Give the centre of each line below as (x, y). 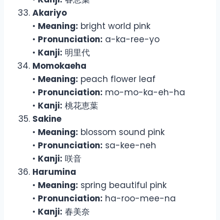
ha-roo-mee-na (139, 198)
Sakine (47, 119)
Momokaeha (59, 66)
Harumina (54, 172)
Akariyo (50, 13)
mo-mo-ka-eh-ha (144, 92)
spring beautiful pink (122, 185)
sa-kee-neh (129, 145)
